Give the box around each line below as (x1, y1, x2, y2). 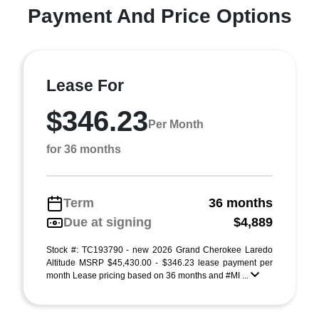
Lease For (46, 76, 124, 95)
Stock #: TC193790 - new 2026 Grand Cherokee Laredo (46, 245, 273, 255)
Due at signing (63, 215, 152, 229)
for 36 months (46, 143, 121, 155)
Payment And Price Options (27, 5, 292, 27)
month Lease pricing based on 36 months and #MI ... (46, 271, 251, 281)
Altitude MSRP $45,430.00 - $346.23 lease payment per (46, 258, 273, 268)
